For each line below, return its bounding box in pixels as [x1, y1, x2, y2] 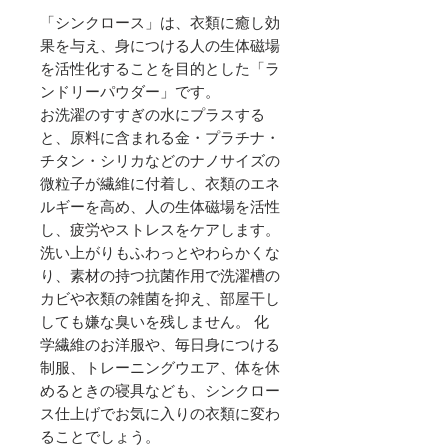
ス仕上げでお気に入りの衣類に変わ [40, 405, 280, 423]
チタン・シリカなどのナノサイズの [40, 152, 280, 170]
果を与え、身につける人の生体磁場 [40, 37, 280, 55]
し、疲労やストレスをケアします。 [40, 221, 280, 239]
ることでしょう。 [40, 428, 160, 446]
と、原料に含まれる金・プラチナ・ [40, 129, 280, 147]
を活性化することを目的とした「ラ [40, 60, 280, 78]
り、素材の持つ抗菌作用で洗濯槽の [40, 267, 280, 285]
